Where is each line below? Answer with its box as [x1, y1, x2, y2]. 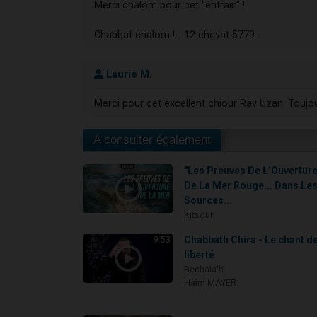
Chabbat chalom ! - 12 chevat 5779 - [94, 28, 261, 41]
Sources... [184, 195, 233, 207]
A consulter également [93, 133, 211, 147]
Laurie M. [103, 68, 152, 81]
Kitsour [184, 209, 214, 221]
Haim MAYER [184, 277, 237, 289]
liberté [184, 249, 215, 261]
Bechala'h [184, 264, 224, 275]
